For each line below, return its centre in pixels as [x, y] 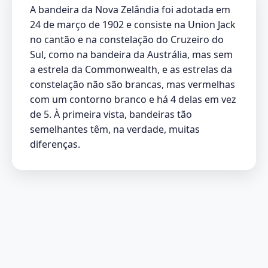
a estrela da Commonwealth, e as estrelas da [131, 69]
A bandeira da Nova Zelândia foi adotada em [130, 9]
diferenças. [55, 144]
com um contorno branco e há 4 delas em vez [133, 99]
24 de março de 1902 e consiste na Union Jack [133, 24]
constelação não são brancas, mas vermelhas [133, 84]
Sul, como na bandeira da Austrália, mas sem [131, 54]
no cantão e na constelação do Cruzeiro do [127, 39]
